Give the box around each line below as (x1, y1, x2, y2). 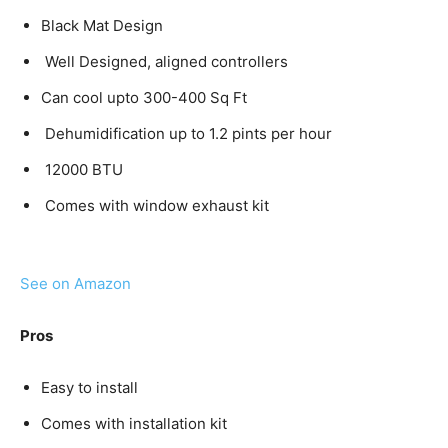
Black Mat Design (41, 16, 163, 36)
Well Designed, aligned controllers (41, 52, 288, 72)
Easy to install (41, 378, 138, 398)
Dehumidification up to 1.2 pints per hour (41, 124, 332, 144)
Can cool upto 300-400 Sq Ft (41, 88, 247, 108)
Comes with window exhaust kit (41, 196, 269, 216)
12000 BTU (41, 160, 123, 180)
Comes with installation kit (41, 414, 227, 434)
